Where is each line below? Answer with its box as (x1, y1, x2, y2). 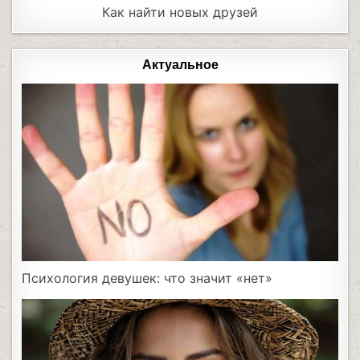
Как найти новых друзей (102, 3, 258, 20)
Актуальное (141, 56, 219, 73)
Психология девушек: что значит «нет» (22, 270, 273, 287)
